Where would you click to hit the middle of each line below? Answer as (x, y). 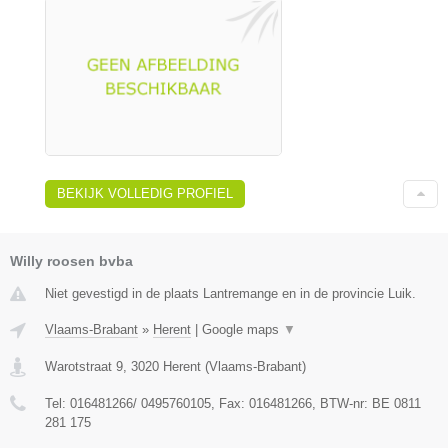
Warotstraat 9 (84, 366)
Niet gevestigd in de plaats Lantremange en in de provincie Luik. (230, 293)
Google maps (242, 329)
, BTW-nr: (342, 403)
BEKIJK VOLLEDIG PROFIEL (145, 193)
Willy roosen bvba (71, 260)
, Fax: (230, 403)
